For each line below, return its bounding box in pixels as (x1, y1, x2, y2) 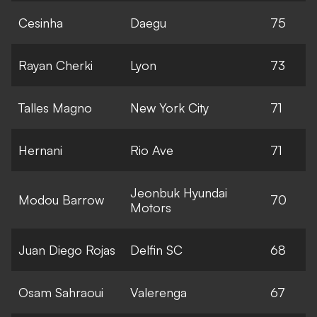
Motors (130, 199, 171, 215)
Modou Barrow (18, 191, 104, 207)
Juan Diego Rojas (18, 241, 115, 258)
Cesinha (18, 14, 63, 30)
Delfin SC (130, 241, 183, 258)
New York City (130, 99, 209, 115)
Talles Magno (18, 99, 92, 115)
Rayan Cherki (18, 57, 93, 73)
